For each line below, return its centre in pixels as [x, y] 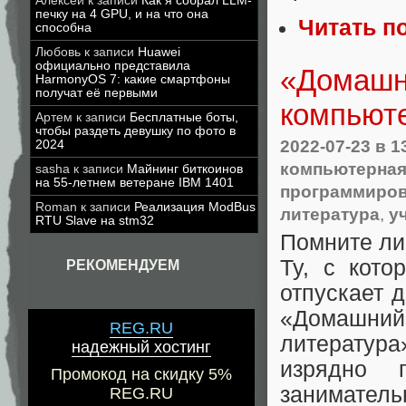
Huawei [159, 52]
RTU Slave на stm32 [95, 221]
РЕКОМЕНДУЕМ [123, 265]
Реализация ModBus [195, 207]
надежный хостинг [141, 348]
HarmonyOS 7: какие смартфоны [133, 79]
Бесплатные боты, [184, 117]
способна [63, 28]
